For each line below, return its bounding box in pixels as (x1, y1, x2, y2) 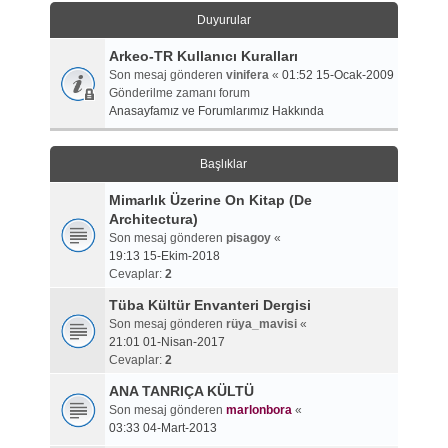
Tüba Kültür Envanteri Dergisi (108, 297, 311, 314)
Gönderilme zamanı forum (108, 86, 250, 101)
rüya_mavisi (225, 317, 297, 332)
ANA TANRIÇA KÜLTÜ (108, 383, 254, 400)
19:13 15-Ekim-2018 (108, 249, 220, 264)
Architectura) (108, 211, 198, 228)
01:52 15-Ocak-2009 (281, 68, 394, 83)
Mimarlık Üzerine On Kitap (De (108, 192, 312, 209)
